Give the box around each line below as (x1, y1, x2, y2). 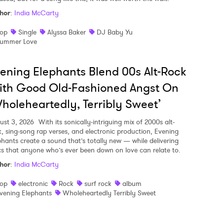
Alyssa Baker (47, 27, 86, 37)
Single (18, 27, 37, 37)
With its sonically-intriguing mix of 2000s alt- (37, 117, 175, 127)
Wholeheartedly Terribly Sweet (63, 188, 156, 198)
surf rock (84, 179, 111, 188)
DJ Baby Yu (97, 27, 133, 37)
